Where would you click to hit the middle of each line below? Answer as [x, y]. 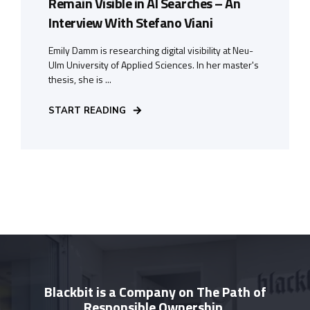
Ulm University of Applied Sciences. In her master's [154, 64]
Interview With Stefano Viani [130, 22]
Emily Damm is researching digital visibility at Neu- [151, 50]
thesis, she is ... [80, 79]
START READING [87, 110]
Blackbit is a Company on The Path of [155, 291]
